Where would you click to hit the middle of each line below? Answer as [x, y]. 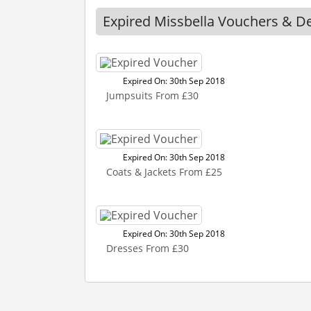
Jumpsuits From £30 [152, 95]
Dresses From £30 [148, 248]
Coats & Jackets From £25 [164, 172]
